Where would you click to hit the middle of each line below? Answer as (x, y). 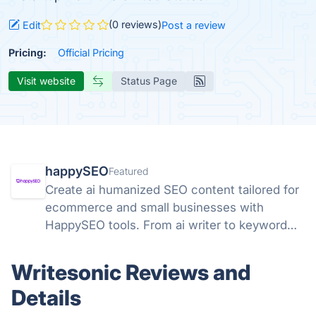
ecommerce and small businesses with (154, 207)
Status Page (149, 80)
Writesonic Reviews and (131, 272)
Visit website (46, 80)
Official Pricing (91, 52)
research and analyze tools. (122, 242)
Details (46, 297)
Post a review (194, 25)
